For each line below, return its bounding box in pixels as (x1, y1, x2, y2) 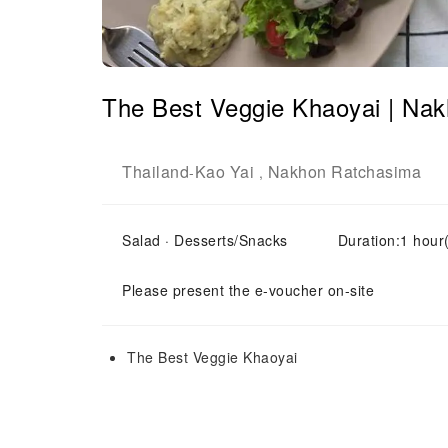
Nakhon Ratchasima (267, 160, 421, 183)
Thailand (122, 160, 189, 183)
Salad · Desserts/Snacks (122, 230, 288, 250)
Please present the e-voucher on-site (122, 280, 374, 300)
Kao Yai (194, 160, 254, 183)
